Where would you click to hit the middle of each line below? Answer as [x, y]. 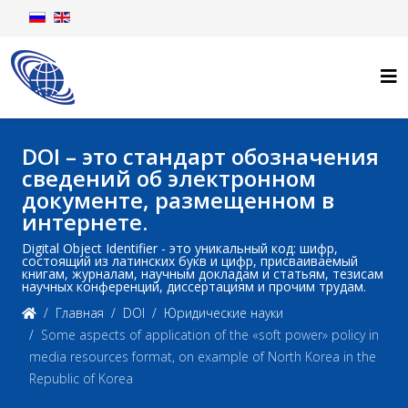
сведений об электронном [169, 178]
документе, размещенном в [178, 200]
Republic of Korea [81, 378]
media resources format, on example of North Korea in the [203, 357]
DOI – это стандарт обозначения [200, 156]
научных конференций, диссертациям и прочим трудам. [194, 286]
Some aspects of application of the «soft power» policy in [210, 335]
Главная [80, 313]
